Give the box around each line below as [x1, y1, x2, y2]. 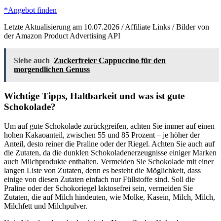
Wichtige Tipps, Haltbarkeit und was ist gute [4, 91, 184, 102]
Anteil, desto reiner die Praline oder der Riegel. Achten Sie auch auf [4, 140, 215, 148]
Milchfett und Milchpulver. [4, 202, 87, 211]
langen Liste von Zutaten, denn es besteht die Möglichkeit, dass [4, 166, 201, 175]
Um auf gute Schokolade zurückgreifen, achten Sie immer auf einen [4, 122, 215, 131]
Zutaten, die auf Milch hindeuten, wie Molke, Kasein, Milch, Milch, [4, 193, 215, 202]
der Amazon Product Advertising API [4, 31, 120, 40]
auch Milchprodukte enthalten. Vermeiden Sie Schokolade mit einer [4, 157, 214, 166]
